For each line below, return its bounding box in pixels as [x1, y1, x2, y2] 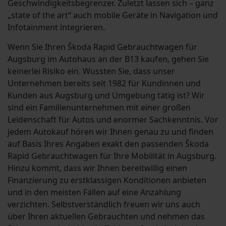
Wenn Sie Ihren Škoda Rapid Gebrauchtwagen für [8, 41, 197, 53]
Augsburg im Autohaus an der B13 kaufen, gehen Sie [8, 53, 209, 65]
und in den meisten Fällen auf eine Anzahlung [8, 187, 181, 198]
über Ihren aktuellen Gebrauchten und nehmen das [8, 211, 205, 222]
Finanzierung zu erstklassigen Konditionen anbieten [8, 175, 206, 186]
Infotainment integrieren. [8, 22, 105, 33]
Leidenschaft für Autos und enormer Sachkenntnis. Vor [8, 114, 218, 126]
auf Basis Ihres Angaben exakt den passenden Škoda [8, 138, 209, 150]
